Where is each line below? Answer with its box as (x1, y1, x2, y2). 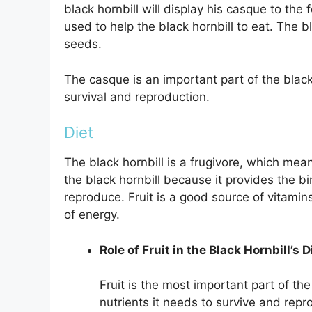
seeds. (64, 37, 102, 52)
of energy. (64, 208, 120, 222)
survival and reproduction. (64, 89, 210, 104)
